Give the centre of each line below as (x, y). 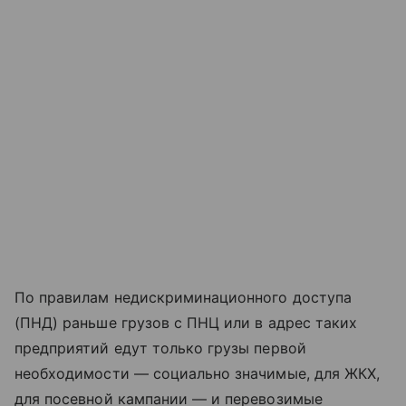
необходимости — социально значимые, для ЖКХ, (198, 374)
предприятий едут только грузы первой (160, 348)
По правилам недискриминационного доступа (183, 298)
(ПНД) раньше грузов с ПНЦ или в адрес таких (186, 323)
